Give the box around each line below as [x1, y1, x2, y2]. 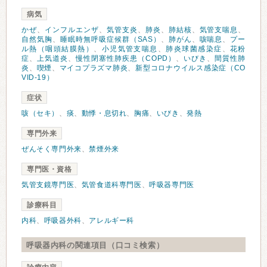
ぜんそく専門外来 [21, 145, 82, 153]
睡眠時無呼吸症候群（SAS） [60, 35, 161, 44]
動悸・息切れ [81, 109, 127, 117]
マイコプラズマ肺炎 [59, 64, 128, 72]
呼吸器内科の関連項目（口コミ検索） [26, 241, 164, 250]
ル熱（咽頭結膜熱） [21, 45, 94, 53]
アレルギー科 [89, 216, 135, 225]
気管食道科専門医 [81, 181, 142, 189]
